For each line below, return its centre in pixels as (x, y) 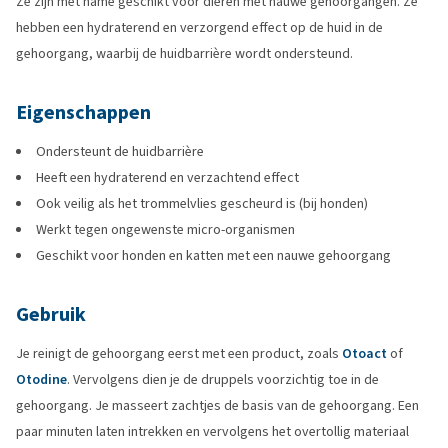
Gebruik (51, 314)
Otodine (41, 379)
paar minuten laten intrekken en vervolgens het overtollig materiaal (212, 431)
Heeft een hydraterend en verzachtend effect (167, 177)
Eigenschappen (83, 112)
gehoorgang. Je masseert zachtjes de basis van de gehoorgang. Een (217, 405)
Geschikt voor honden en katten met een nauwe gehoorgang (213, 255)
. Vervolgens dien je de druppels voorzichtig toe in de (223, 379)
